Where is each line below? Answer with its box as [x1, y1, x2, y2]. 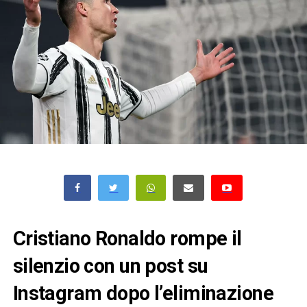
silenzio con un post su [12, 254, 208, 278]
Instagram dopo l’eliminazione [12, 282, 273, 306]
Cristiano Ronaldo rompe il [12, 227, 242, 251]
